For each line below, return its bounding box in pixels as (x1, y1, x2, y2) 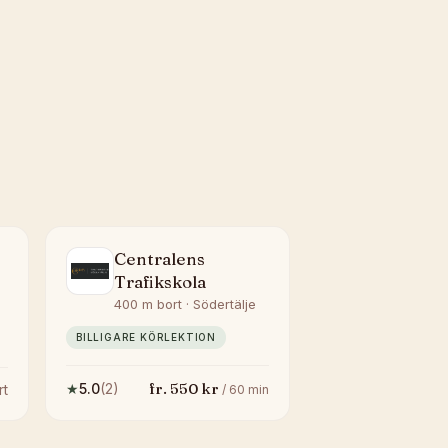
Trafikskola (114, 271, 206, 292)
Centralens (114, 248, 205, 269)
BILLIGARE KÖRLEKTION (76, 331, 216, 343)
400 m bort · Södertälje (114, 296, 256, 312)
